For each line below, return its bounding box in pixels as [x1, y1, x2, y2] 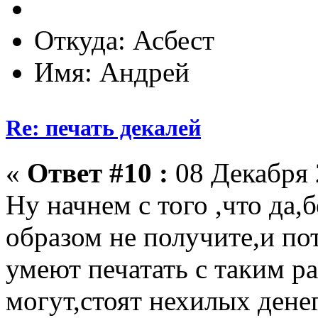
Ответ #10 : [27, 157, 168, 188]
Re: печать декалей [6, 114, 201, 141]
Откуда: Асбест [34, 24, 214, 55]
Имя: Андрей [34, 56, 190, 87]
